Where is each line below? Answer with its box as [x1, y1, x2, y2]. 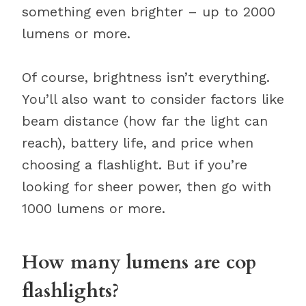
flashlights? [22, 278, 120, 304]
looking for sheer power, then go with [22, 178, 271, 195]
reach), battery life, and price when [22, 135, 253, 151]
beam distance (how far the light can [22, 113, 268, 129]
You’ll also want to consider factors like [22, 91, 284, 107]
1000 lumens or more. [22, 200, 165, 217]
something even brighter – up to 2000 [22, 3, 275, 20]
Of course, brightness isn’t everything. [22, 69, 270, 85]
